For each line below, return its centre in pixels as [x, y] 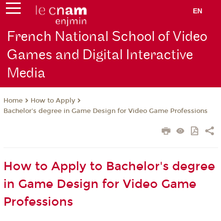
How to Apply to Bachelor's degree [109, 166]
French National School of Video [107, 37]
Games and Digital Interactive [100, 55]
